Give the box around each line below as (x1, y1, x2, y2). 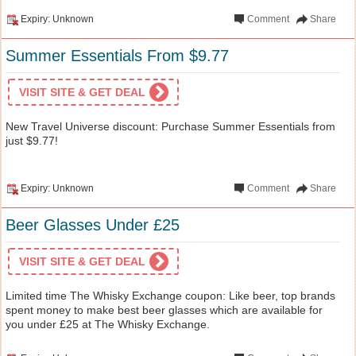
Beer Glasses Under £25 (6, 215, 180, 234)
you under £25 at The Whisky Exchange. (6, 317, 210, 331)
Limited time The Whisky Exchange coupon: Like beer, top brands (6, 288, 335, 302)
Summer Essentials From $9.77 (6, 46, 229, 64)
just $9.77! (6, 133, 58, 147)
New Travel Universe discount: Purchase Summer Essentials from (6, 119, 335, 133)
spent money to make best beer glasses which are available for (6, 303, 323, 316)
